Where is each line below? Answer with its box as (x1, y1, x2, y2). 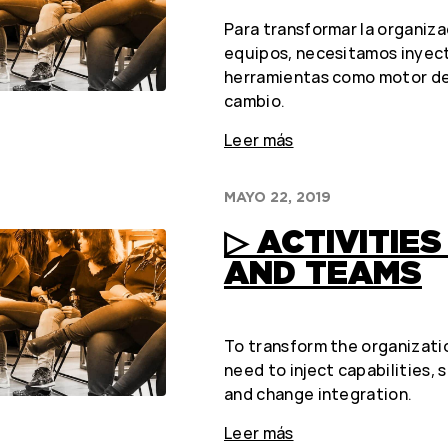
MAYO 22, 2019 (223, 189, 331, 206)
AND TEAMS (223, 254, 422, 293)
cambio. (223, 90, 286, 113)
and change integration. (223, 383, 413, 406)
